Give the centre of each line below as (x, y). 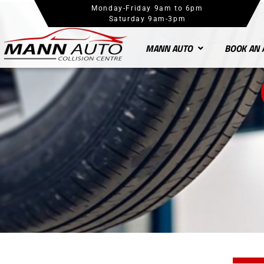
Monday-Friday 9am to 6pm (147, 8)
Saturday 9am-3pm (147, 19)
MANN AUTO (169, 48)
